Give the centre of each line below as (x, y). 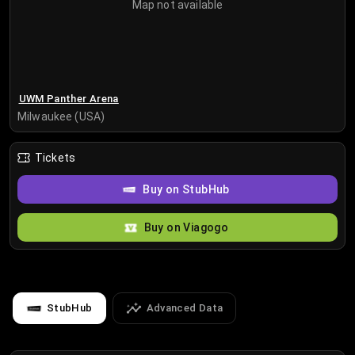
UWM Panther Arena (69, 98)
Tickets (55, 158)
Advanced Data (185, 308)
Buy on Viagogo (186, 228)
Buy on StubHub (186, 190)
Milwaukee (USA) (61, 117)
